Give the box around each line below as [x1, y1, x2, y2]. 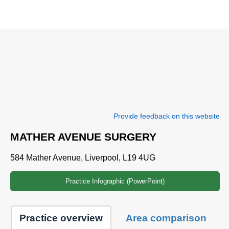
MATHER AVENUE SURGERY [10, 131, 156, 143]
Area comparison [125, 213, 207, 224]
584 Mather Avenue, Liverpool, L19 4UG [10, 153, 155, 162]
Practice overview [19, 213, 103, 224]
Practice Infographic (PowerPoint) [65, 177, 165, 186]
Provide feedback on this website [113, 112, 220, 120]
